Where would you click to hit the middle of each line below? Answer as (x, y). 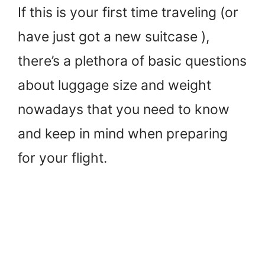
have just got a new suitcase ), (114, 37)
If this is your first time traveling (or (128, 13)
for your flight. (64, 158)
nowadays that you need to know (124, 110)
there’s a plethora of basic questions (132, 61)
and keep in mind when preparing (123, 134)
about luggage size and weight (114, 85)
